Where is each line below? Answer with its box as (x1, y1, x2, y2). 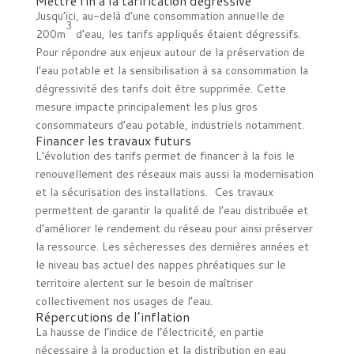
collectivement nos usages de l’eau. (35, 293, 213, 309)
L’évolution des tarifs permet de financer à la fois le (35, 148, 295, 164)
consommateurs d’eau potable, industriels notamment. (35, 117, 304, 133)
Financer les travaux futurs (35, 131, 191, 149)
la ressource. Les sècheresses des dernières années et (35, 239, 309, 254)
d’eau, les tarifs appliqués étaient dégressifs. (72, 26, 301, 42)
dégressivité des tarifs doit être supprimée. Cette (35, 81, 286, 96)
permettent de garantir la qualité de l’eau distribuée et (35, 202, 308, 218)
